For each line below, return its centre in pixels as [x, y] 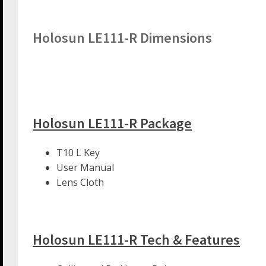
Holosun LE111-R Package [112, 123]
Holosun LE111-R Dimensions [122, 38]
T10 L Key [78, 153]
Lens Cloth [80, 183]
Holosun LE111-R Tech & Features [136, 240]
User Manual [85, 168]
